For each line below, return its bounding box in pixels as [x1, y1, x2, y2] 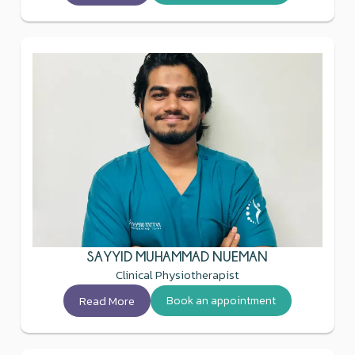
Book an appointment [166, 292, 276, 309]
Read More [79, 291, 135, 310]
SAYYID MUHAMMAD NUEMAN [87, 248, 268, 264]
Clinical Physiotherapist [116, 265, 239, 284]
